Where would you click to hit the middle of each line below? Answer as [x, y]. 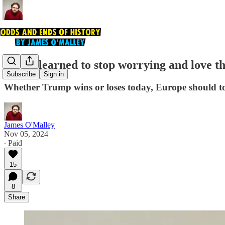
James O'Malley [29, 125]
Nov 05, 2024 [26, 134]
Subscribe [21, 74]
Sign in [54, 74]
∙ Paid [13, 143]
